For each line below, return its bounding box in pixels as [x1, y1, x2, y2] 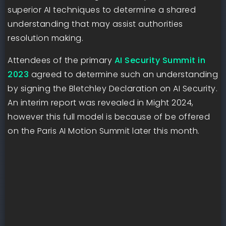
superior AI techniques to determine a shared [8, 4, 196, 16]
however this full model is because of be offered [8, 111, 210, 123]
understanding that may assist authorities [8, 18, 183, 30]
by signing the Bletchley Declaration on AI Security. [8, 83, 217, 94]
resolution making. [8, 32, 83, 44]
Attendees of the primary [8, 54, 115, 66]
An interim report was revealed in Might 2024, [8, 97, 194, 108]
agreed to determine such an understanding [29, 69, 218, 80]
